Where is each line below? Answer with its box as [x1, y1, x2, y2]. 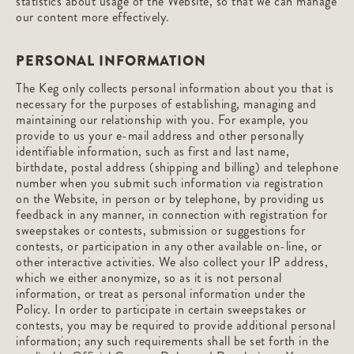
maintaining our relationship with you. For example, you [16, 111, 309, 129]
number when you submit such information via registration [16, 174, 323, 192]
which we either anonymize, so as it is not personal [16, 269, 282, 287]
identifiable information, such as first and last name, [16, 142, 289, 160]
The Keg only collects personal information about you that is [16, 79, 333, 97]
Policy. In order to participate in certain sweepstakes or [16, 300, 307, 318]
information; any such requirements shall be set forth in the [16, 332, 329, 350]
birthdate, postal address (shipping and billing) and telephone [16, 158, 338, 176]
